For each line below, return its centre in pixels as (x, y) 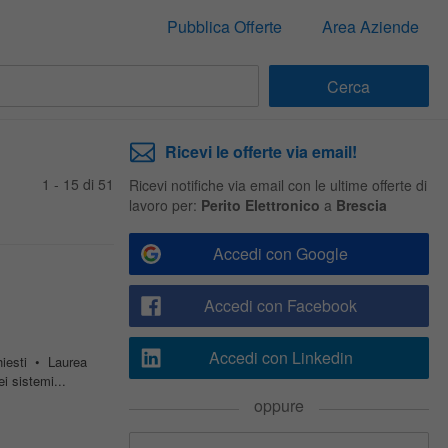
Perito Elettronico (260, 205)
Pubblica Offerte (224, 26)
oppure (278, 405)
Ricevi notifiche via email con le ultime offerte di (277, 185)
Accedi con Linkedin (280, 357)
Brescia (361, 205)
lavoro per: (164, 205)
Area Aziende (370, 26)
